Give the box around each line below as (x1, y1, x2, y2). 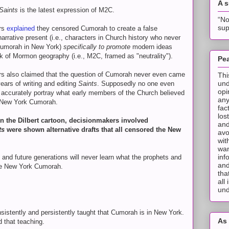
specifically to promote (63, 43, 132, 51)
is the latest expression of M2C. (20, 6, 114, 14)
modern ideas (132, 43, 172, 51)
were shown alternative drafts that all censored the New (7, 126, 181, 133)
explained (7, 25, 37, 32)
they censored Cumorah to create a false (37, 25, 157, 32)
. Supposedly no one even (97, 80, 174, 87)
